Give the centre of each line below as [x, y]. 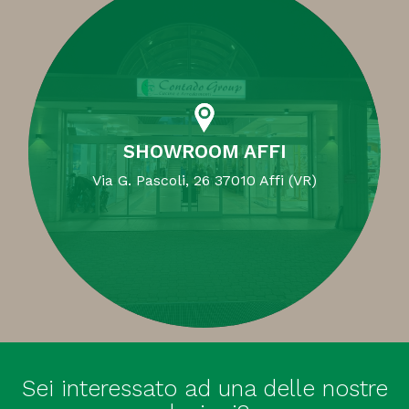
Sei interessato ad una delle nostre [204, 389]
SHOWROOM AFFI [204, 152]
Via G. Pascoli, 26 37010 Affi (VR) [204, 181]
